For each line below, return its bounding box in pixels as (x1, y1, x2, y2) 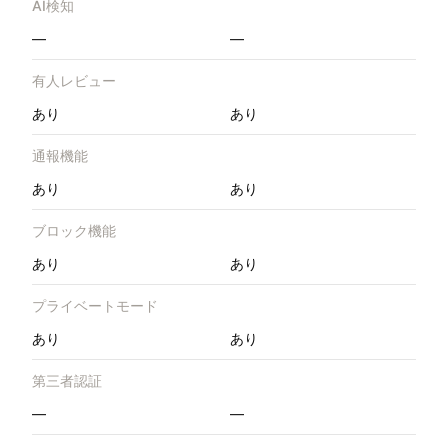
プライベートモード (32, 297, 158, 315)
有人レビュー (32, 72, 116, 90)
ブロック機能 (32, 222, 116, 240)
